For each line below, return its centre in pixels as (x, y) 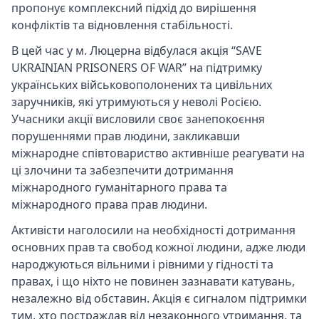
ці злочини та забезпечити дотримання (122, 171)
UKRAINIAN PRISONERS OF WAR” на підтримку (137, 68)
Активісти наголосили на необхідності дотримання (153, 230)
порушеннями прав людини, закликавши (126, 136)
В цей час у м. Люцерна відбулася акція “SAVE (137, 51)
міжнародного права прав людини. (109, 205)
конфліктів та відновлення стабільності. (122, 25)
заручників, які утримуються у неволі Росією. (136, 102)
